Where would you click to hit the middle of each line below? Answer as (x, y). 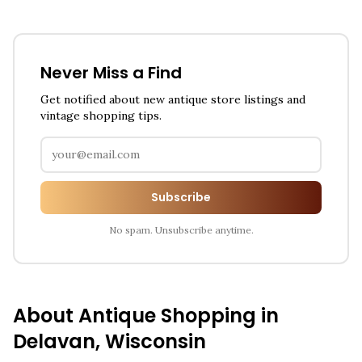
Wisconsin (156, 341)
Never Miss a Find (111, 73)
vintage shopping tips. (101, 116)
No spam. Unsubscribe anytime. (181, 230)
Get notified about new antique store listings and (173, 99)
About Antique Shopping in (146, 316)
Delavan (54, 341)
